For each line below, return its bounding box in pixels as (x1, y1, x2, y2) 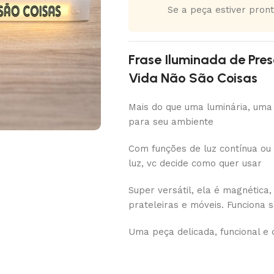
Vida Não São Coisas (128, 70, 257, 86)
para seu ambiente (128, 116, 213, 127)
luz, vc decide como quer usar (128, 158, 262, 169)
